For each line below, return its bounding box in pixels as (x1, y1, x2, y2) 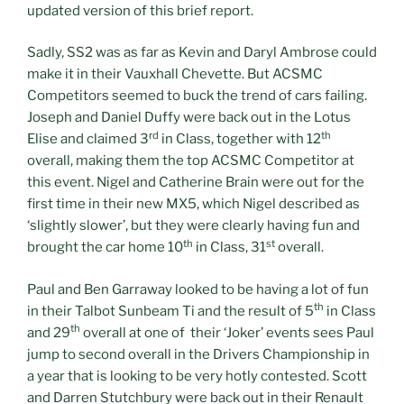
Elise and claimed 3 (27, 131, 149, 148)
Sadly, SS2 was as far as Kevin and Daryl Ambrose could (27, 44, 377, 61)
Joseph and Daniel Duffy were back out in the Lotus (27, 109, 351, 126)
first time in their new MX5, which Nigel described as (27, 196, 360, 213)
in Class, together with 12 (159, 131, 321, 148)
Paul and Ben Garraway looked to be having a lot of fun (27, 280, 369, 298)
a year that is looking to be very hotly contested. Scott (27, 367, 367, 384)
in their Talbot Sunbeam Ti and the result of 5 (27, 302, 314, 319)
